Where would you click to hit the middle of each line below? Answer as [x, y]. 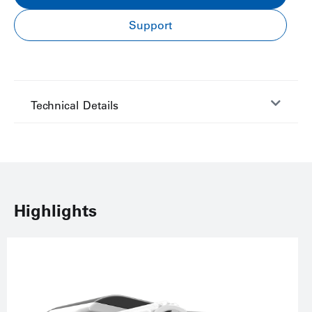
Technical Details [75, 105]
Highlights [55, 211]
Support [150, 25]
